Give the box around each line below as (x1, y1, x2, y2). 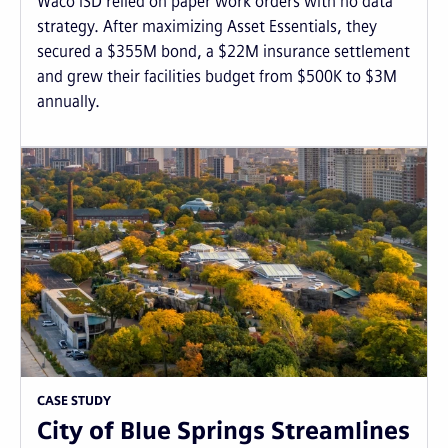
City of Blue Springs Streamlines (37, 415, 410, 445)
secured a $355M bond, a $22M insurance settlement (37, 42, 410, 62)
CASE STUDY (37, 393, 111, 408)
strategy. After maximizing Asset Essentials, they (37, 17, 377, 37)
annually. (37, 92, 100, 112)
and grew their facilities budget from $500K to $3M (37, 67, 397, 87)
